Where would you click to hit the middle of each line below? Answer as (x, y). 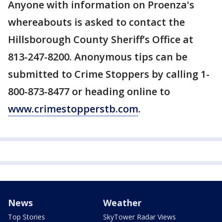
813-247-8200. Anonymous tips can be (98, 57)
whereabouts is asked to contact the (96, 22)
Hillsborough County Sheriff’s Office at (101, 40)
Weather (122, 203)
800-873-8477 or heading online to (89, 92)
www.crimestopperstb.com (73, 109)
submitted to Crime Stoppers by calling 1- (109, 74)
